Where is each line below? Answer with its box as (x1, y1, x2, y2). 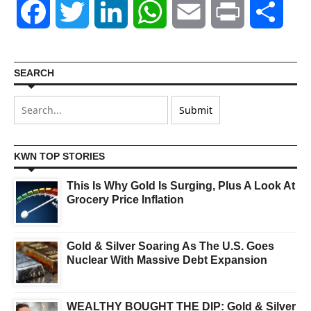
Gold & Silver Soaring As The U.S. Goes (67, 240, 274, 253)
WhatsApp (167, 4, 221, 20)
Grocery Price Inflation (67, 194, 184, 206)
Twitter (89, 4, 126, 20)
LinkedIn (128, 4, 173, 20)
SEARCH (14, 67, 54, 79)
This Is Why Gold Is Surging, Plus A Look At (67, 180, 295, 192)
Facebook (50, 4, 101, 20)
